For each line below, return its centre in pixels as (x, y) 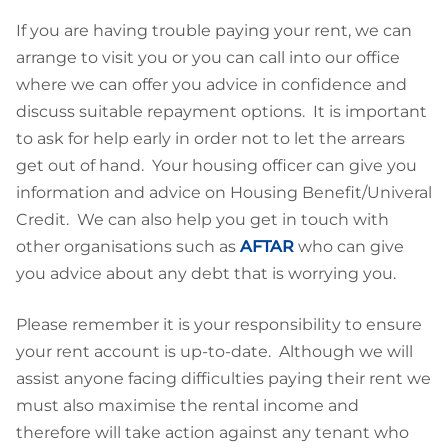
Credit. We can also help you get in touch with (202, 219)
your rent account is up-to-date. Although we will (214, 351)
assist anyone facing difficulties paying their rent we (223, 378)
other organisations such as (128, 246)
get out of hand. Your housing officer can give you (216, 165)
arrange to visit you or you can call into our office (208, 57)
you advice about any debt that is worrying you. (206, 273)
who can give (349, 246)
